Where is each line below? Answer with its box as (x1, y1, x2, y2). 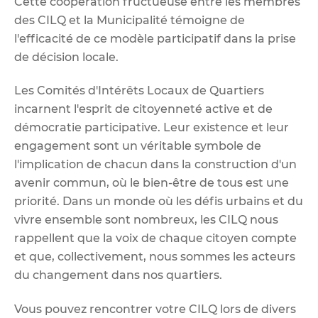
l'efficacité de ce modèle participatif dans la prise (14, 31, 296, 45)
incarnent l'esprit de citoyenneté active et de (14, 102, 273, 116)
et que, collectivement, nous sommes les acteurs (14, 250, 295, 264)
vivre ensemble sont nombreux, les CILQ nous (14, 213, 278, 227)
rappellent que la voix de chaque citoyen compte (14, 231, 297, 246)
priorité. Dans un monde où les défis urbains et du (14, 194, 303, 209)
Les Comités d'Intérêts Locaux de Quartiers (14, 84, 264, 98)
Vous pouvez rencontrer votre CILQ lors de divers (14, 302, 296, 316)
